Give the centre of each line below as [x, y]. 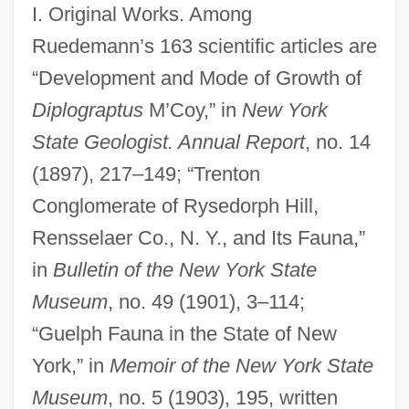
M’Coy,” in [192, 110]
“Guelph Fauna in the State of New [184, 333]
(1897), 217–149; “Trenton [146, 173]
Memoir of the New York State [241, 365]
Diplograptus [87, 110]
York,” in [70, 365]
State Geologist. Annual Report [168, 142]
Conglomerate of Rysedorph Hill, [175, 205]
